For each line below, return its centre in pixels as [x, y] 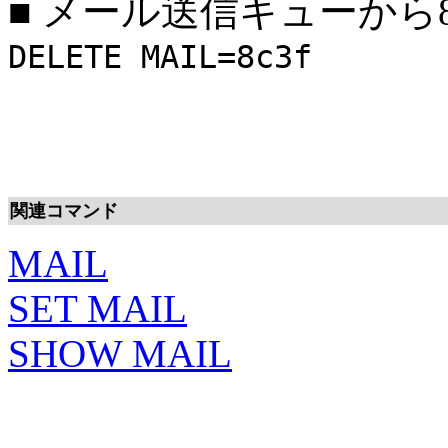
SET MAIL [97, 308]
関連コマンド [64, 210]
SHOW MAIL [120, 353]
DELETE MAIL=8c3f [160, 56]
